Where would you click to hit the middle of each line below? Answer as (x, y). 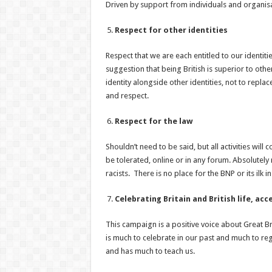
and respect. (127, 96)
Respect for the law (153, 121)
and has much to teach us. (150, 251)
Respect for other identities (171, 30)
